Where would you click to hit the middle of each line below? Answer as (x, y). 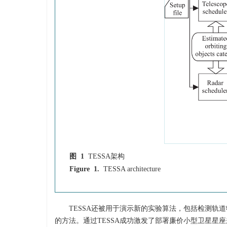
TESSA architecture (132, 169)
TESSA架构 (106, 156)
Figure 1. (84, 169)
